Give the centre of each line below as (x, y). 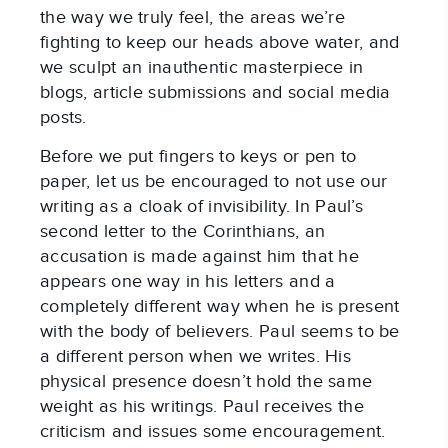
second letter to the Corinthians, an (183, 232)
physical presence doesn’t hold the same (206, 382)
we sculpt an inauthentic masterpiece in (202, 68)
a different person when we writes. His (195, 357)
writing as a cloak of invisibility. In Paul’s (201, 207)
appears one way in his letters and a (188, 282)
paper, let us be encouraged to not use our (214, 182)
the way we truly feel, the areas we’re (192, 18)
